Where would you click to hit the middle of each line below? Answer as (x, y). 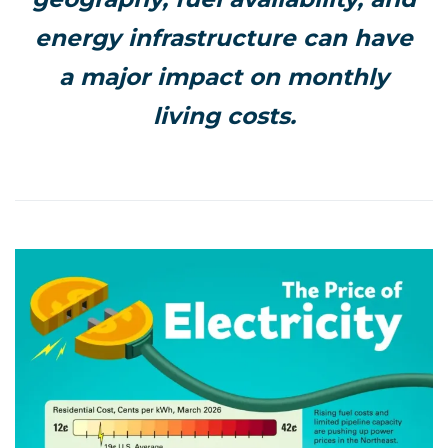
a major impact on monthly (224, 77)
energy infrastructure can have (224, 38)
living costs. (224, 116)
